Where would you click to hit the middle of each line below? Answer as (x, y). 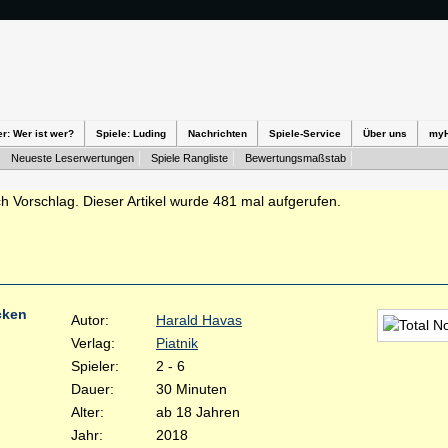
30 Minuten (191, 389)
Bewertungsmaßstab (295, 158)
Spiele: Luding (131, 133)
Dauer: (92, 389)
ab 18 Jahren (198, 412)
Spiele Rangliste (189, 158)
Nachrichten (217, 133)
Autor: (90, 320)
